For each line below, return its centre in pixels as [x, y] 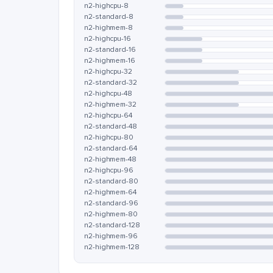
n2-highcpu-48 [108, 94]
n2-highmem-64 [111, 192]
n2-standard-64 [111, 148]
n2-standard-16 [110, 50]
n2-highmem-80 [111, 214]
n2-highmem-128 [112, 247]
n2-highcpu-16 [108, 39]
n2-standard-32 [111, 83]
